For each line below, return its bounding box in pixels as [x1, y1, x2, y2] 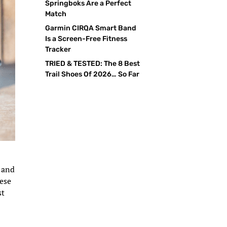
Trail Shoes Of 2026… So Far [45, 69, 140, 79]
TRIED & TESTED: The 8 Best [45, 59, 140, 68]
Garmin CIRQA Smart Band [45, 23, 137, 32]
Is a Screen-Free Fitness [45, 34, 128, 43]
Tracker [45, 45, 71, 54]
